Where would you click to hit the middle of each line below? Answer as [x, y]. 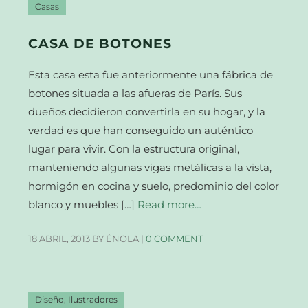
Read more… [170, 204]
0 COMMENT [175, 239]
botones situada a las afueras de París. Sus [135, 93]
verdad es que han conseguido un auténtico [141, 130]
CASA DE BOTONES [100, 43]
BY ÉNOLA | [118, 239]
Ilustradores [93, 299]
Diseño [50, 299]
